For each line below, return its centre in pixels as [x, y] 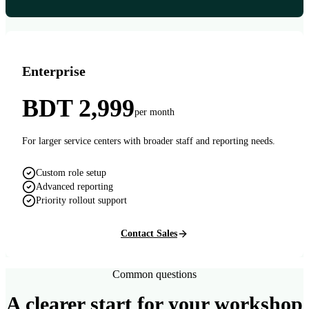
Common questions [154, 274]
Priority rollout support [81, 200]
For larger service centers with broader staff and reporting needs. [149, 141]
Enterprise [54, 71]
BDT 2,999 [78, 108]
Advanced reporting [74, 186]
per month [154, 112]
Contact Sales [149, 233]
